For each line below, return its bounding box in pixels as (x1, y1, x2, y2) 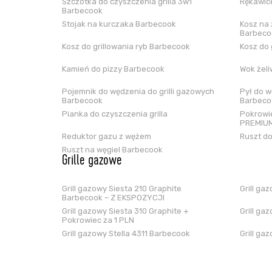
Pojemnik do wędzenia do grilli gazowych (62, 87, 214, 96)
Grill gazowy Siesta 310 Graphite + (62, 206, 189, 216)
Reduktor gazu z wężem (62, 132, 151, 141)
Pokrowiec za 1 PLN (62, 216, 134, 225)
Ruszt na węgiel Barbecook (62, 145, 163, 154)
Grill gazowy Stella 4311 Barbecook (62, 229, 190, 238)
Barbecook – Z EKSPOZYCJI (62, 193, 165, 202)
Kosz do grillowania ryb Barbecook (62, 42, 190, 51)
